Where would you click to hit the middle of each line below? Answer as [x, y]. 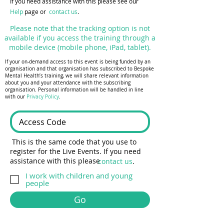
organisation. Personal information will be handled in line [74, 90]
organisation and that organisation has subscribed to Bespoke [79, 69]
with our [16, 97]
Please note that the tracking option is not [80, 28]
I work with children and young [79, 175]
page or [34, 11]
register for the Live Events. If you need [75, 151]
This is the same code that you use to [73, 142]
